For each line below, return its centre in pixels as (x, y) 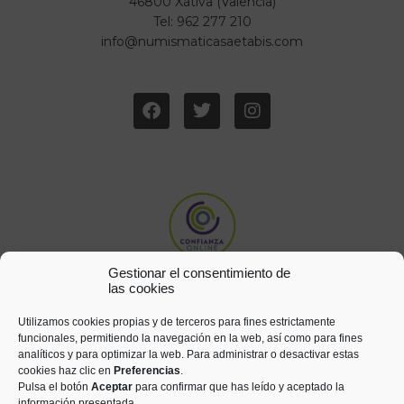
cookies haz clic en (66, 371)
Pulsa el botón (55, 387)
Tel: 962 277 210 (202, 22)
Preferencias (147, 371)
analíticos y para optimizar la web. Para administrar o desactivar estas (188, 354)
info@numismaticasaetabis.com (202, 41)
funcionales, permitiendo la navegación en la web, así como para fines (190, 338)
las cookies (142, 288)
